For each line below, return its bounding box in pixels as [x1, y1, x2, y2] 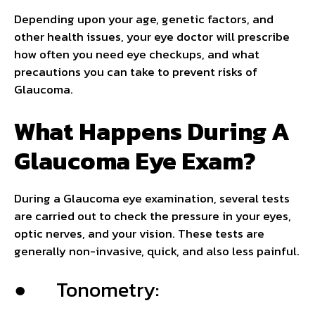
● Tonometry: [14, 274, 159, 305]
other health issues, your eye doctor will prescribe [14, 27, 290, 46]
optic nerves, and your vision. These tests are [14, 224, 264, 243]
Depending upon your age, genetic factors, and [14, 10, 274, 29]
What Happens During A [14, 112, 290, 150]
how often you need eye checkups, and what [14, 45, 259, 64]
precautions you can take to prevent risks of [14, 63, 257, 82]
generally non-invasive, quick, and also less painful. [14, 241, 300, 260]
